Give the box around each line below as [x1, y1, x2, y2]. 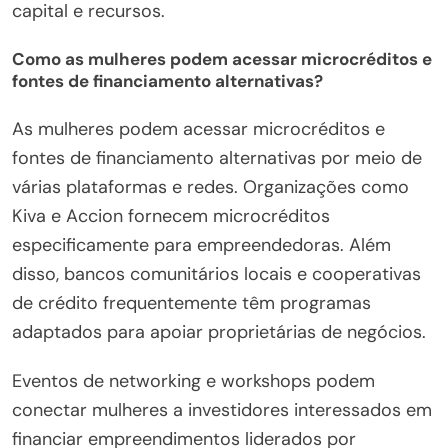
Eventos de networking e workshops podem [12, 368, 375, 393]
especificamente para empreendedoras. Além [12, 232, 391, 257]
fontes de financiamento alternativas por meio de [12, 145, 422, 170]
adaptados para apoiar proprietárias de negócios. [12, 319, 426, 344]
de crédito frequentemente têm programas [12, 290, 371, 315]
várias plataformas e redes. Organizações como [12, 174, 409, 199]
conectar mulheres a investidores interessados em [12, 397, 432, 422]
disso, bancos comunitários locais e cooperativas [12, 261, 421, 286]
